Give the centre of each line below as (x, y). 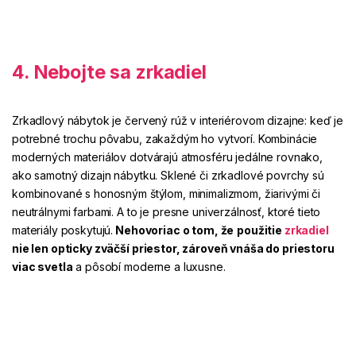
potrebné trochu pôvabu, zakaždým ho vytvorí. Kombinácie (165, 139)
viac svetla (43, 267)
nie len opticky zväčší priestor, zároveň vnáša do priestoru (173, 249)
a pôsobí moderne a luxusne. (149, 267)
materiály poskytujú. (63, 230)
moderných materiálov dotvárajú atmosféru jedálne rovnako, (168, 157)
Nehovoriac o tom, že (174, 230)
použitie (261, 230)
